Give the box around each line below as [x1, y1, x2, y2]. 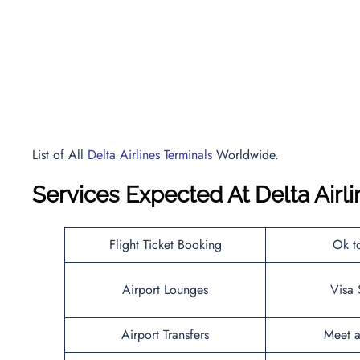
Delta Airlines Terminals [88, 145, 212, 164]
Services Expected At [32, 181, 249, 208]
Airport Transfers [121, 325, 209, 344]
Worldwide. [212, 145, 279, 164]
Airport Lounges [122, 280, 208, 299]
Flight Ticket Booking [108, 235, 222, 254]
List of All [32, 145, 88, 164]
